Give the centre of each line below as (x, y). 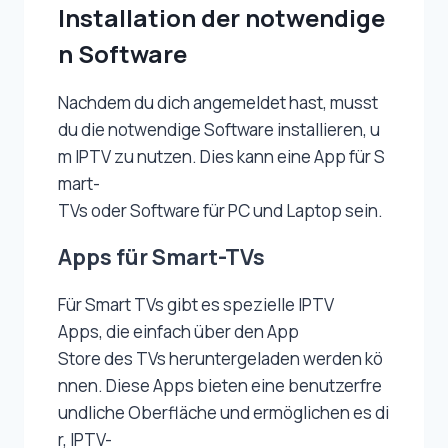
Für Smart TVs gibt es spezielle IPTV (196, 305)
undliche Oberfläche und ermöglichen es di (223, 413)
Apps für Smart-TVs (161, 257)
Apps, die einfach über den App (178, 332)
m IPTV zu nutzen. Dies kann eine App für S (221, 157)
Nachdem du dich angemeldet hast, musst (219, 103)
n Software (122, 54)
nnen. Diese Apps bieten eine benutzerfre (220, 386)
